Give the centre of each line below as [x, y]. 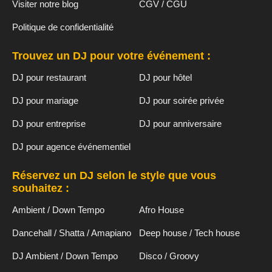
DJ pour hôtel [165, 77]
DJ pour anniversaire [180, 123]
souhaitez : [41, 188]
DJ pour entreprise [49, 123]
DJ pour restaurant [49, 77]
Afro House [161, 209]
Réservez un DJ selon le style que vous [114, 175]
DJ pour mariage [45, 100]
